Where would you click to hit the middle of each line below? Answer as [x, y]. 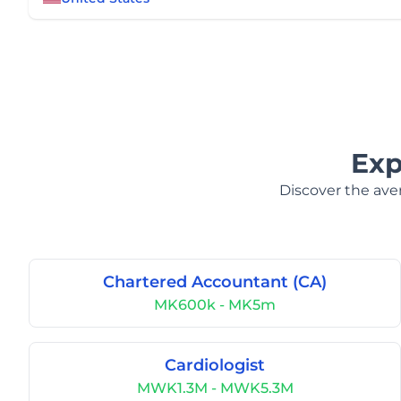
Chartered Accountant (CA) [215, 282]
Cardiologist [215, 365]
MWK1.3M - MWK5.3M [215, 388]
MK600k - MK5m [215, 305]
